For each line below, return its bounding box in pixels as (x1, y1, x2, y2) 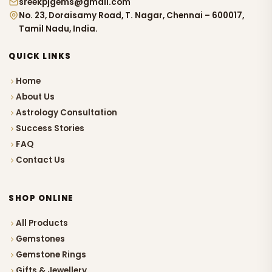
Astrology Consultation (16, 107, 117, 119)
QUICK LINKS (8, 50, 72, 63)
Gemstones (16, 233, 65, 245)
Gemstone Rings (16, 249, 86, 261)
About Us (16, 91, 55, 103)
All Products (16, 217, 68, 229)
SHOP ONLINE (8, 192, 74, 205)
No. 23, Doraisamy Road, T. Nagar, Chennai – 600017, (19, 10, 244, 22)
